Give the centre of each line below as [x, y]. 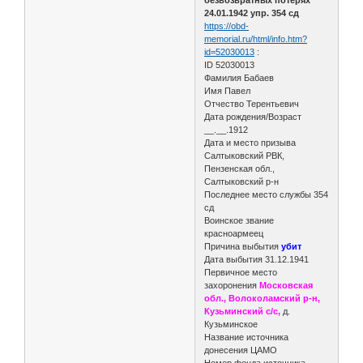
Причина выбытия [243, 246]
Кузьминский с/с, [243, 311]
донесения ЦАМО [241, 350]
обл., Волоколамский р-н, [263, 298]
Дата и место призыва [250, 142]
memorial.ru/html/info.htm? [256, 38]
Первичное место [241, 272]
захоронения [231, 285]
